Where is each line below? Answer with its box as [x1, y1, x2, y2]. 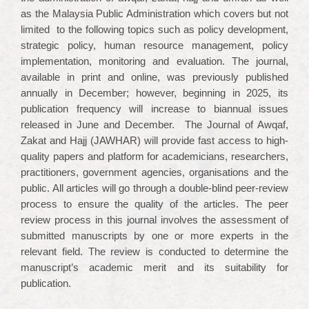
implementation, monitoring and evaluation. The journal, [21, 55, 288, 67]
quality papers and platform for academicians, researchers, [21, 150, 288, 162]
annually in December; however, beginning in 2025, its [21, 87, 288, 99]
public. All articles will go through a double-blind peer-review [21, 182, 288, 194]
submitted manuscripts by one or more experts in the [21, 230, 288, 241]
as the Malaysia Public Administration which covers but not [21, 8, 288, 19]
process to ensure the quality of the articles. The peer [21, 198, 288, 210]
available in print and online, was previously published [21, 71, 288, 83]
